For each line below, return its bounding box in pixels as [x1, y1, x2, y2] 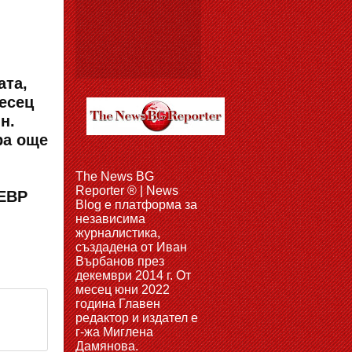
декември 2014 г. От [75, 269, 191, 282]
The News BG [75, 170, 154, 183]
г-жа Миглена [75, 325, 153, 339]
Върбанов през [75, 255, 164, 268]
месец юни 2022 [75, 283, 170, 296]
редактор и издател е [75, 311, 198, 324]
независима [75, 212, 145, 225]
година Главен [75, 297, 160, 310]
